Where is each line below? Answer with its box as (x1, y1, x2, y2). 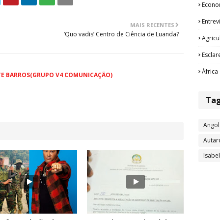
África (202, 67, 218, 76)
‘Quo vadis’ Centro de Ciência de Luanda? (64, 30, 179, 39)
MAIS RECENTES (130, 21, 174, 29)
